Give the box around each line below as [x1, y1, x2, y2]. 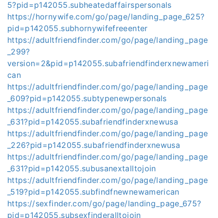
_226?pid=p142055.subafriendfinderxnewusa [7, 140, 181, 150]
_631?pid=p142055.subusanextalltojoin [7, 163, 156, 173]
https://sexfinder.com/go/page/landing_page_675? [7, 199, 201, 208]
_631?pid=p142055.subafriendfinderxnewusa [7, 117, 179, 127]
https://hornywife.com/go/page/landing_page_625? [7, 12, 205, 21]
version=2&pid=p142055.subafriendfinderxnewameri [7, 58, 209, 68]
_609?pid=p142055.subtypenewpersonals [7, 93, 167, 103]
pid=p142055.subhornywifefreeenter [7, 23, 148, 33]
